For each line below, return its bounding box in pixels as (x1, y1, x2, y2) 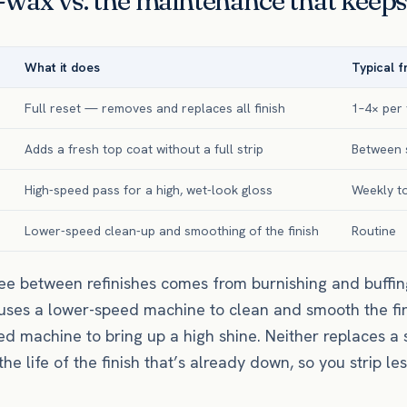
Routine (352, 223, 396, 239)
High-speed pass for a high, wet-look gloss (25, 182, 273, 198)
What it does (25, 59, 100, 75)
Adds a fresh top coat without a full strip (25, 141, 263, 157)
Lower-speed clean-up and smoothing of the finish (25, 223, 319, 239)
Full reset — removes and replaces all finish (25, 100, 285, 116)
